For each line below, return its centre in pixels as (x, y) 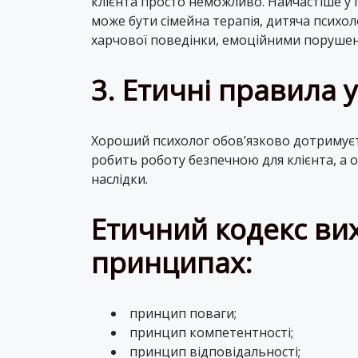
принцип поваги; (183, 313)
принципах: (172, 262)
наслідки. (119, 179)
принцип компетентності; (211, 332)
